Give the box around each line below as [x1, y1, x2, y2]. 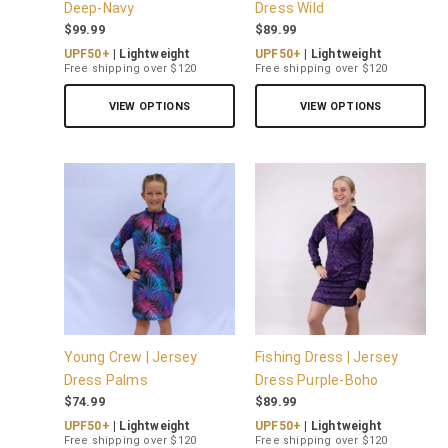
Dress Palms [63, 371, 148, 388]
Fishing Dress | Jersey [255, 348, 399, 365]
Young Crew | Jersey [63, 348, 198, 365]
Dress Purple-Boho [255, 371, 379, 388]
